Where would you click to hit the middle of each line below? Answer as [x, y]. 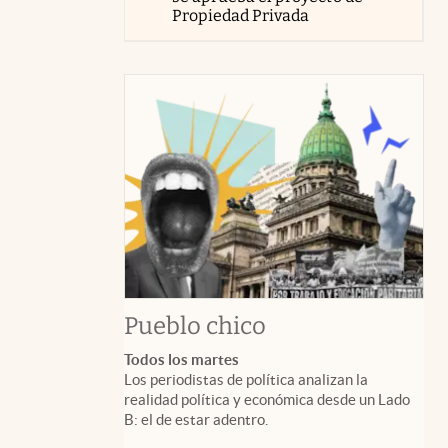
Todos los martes [181, 360]
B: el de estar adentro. [196, 420]
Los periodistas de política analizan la [246, 380]
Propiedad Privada [241, 15]
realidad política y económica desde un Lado [267, 400]
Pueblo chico [195, 326]
